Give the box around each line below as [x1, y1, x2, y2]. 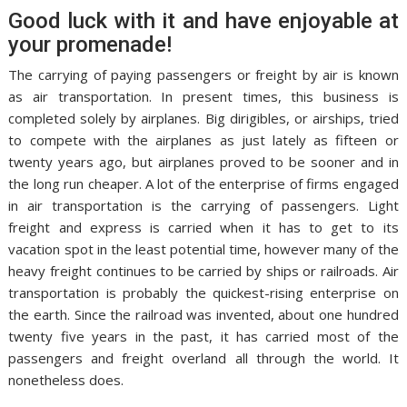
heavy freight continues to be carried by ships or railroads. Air [8, 262, 399, 281]
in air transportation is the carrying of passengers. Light [8, 196, 399, 215]
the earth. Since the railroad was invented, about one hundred [8, 305, 399, 324]
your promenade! [8, 32, 173, 58]
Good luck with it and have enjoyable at [8, 8, 399, 35]
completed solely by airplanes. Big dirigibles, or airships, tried [8, 109, 399, 128]
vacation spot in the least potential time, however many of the [8, 240, 399, 259]
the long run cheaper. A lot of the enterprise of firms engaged [8, 174, 399, 194]
